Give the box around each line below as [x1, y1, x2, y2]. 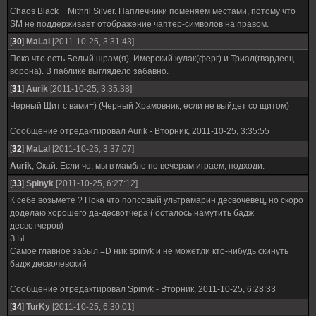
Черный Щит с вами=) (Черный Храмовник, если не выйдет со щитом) [10, 101, 289, 111]
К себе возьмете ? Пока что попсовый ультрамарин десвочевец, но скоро [10, 195, 303, 205]
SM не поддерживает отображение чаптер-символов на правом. [10, 19, 269, 29]
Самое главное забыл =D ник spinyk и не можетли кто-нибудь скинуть [10, 246, 288, 256]
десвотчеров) [10, 221, 63, 231]
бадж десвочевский [10, 259, 87, 269]
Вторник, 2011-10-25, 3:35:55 [154, 126, 269, 136]
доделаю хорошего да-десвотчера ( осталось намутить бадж [10, 208, 254, 218]
